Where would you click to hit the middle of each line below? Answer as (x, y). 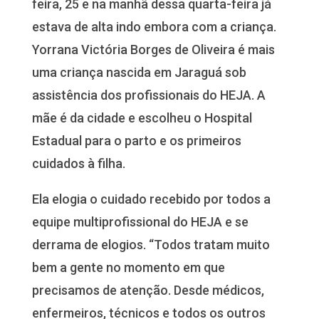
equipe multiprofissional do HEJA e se (140, 221)
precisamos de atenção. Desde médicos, (148, 290)
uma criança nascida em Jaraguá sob (139, 72)
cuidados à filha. (78, 163)
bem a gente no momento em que (128, 267)
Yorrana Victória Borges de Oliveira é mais (153, 49)
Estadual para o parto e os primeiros (136, 140)
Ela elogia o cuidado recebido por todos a (151, 199)
